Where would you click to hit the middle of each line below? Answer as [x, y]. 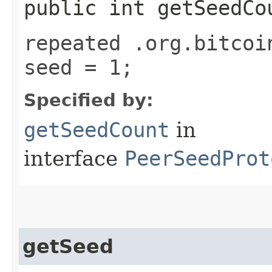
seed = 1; [78, 67]
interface [74, 158]
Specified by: [89, 100]
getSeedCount [97, 130]
